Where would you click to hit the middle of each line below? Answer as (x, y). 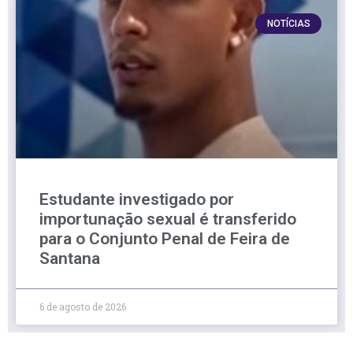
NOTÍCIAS (288, 23)
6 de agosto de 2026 (83, 306)
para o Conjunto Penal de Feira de (165, 238)
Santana (70, 258)
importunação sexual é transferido (168, 219)
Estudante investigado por (137, 199)
